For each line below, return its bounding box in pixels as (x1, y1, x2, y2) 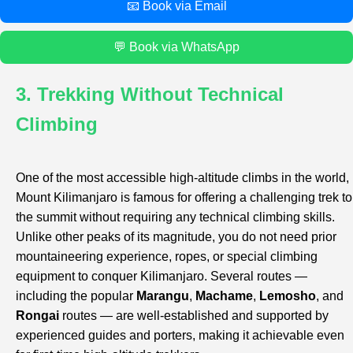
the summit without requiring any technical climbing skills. (16, 210, 335, 224)
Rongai (16, 308, 59, 322)
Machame (195, 288, 253, 303)
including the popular (16, 288, 136, 303)
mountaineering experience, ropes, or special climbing (16, 249, 318, 263)
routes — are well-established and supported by (59, 308, 329, 322)
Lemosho (259, 288, 316, 303)
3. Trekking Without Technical (16, 84, 284, 106)
